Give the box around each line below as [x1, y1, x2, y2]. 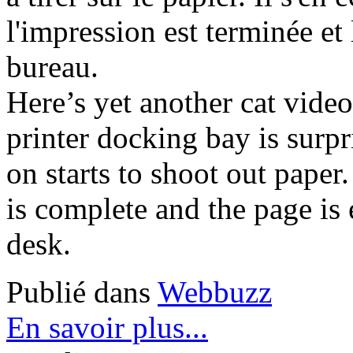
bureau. [6, 50, 98, 84]
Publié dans [6, 275, 150, 310]
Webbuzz [158, 275, 272, 310]
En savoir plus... [6, 310, 208, 345]
